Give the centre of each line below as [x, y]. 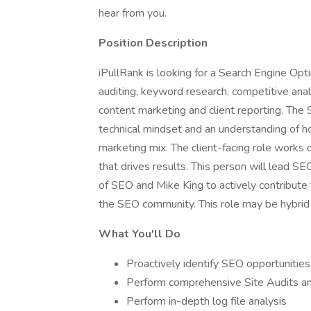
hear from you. [133, 13]
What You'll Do [140, 234]
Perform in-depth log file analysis [207, 301]
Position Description [153, 43]
